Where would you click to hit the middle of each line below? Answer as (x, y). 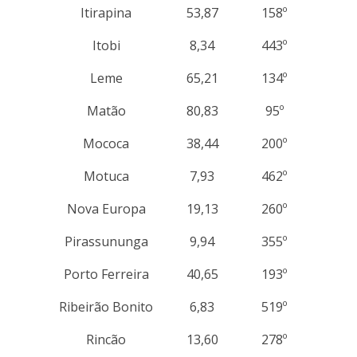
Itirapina (106, 12)
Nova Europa (106, 208)
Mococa (106, 143)
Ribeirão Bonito (106, 306)
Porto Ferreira (106, 274)
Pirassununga (106, 241)
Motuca (106, 176)
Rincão (106, 339)
